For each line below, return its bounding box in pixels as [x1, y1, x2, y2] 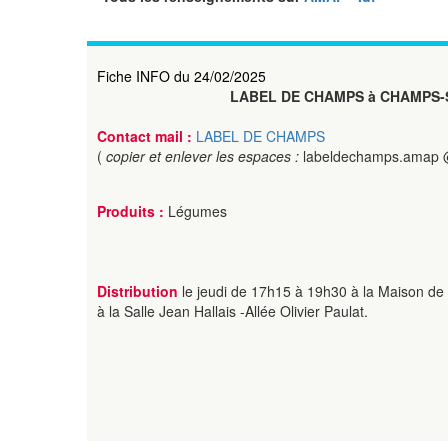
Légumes [164, 201, 227, 221]
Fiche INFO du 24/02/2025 [97, 66, 266, 86]
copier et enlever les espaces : [106, 146, 303, 166]
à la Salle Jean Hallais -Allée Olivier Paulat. [97, 301, 368, 321]
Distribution [97, 281, 182, 301]
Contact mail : [97, 126, 196, 146]
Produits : [97, 201, 164, 221]
